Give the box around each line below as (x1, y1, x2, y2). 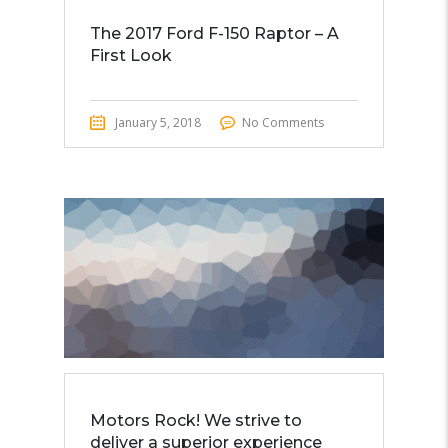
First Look (90, 46, 172, 65)
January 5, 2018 (115, 114, 201, 131)
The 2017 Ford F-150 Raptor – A (90, 24, 339, 43)
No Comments (242, 114, 324, 131)
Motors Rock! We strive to (90, 411, 302, 430)
